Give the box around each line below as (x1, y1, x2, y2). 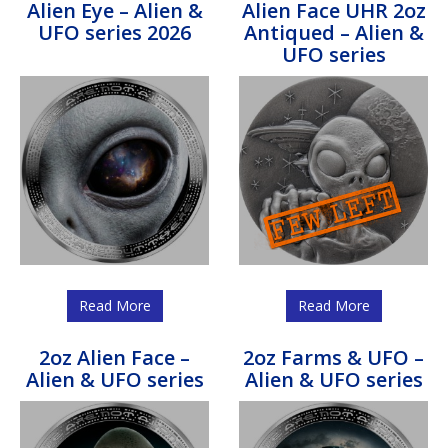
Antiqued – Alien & (243, 18, 424, 46)
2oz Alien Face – (39, 343, 190, 371)
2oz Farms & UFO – (243, 343, 424, 371)
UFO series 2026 (38, 18, 191, 46)
